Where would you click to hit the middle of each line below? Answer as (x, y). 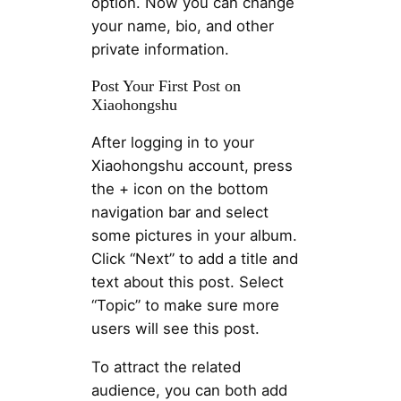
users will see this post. (175, 329)
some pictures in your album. (194, 236)
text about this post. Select (187, 282)
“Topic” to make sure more (185, 306)
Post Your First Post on (166, 85)
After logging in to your (172, 143)
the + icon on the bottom (179, 189)
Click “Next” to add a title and (194, 259)
